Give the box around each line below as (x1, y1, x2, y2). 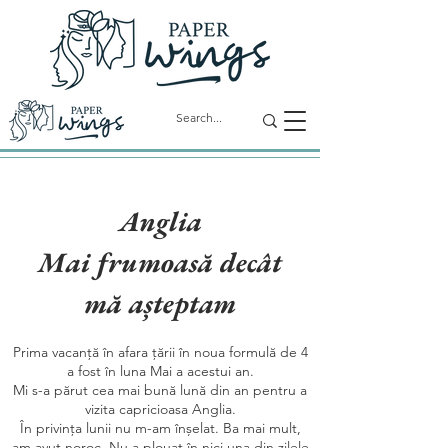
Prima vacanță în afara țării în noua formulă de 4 (12, 343, 308, 361)
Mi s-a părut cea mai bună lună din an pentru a (13, 381, 307, 399)
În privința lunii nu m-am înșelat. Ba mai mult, (19, 419, 301, 437)
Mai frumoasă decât (38, 244, 282, 280)
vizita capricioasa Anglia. (84, 400, 236, 418)
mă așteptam (84, 285, 236, 321)
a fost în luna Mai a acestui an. (66, 362, 254, 380)
